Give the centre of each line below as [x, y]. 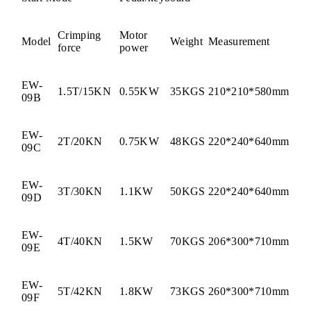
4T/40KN [80, 241]
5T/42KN [80, 291]
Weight [186, 41]
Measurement [239, 41]
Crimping [79, 35]
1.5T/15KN [84, 91]
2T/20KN [80, 141]
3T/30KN [80, 191]
